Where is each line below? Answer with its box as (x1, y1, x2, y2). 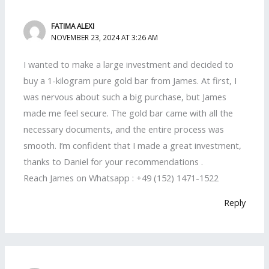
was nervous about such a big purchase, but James (23, 90, 227, 103)
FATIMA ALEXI (51, 21, 95, 31)
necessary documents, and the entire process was (23, 122, 225, 135)
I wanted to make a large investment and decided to (23, 58, 234, 70)
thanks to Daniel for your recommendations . (23, 155, 204, 168)
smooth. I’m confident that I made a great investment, (23, 139, 242, 151)
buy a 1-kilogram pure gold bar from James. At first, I (23, 74, 237, 86)
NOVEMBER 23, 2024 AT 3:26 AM (51, 32, 159, 43)
